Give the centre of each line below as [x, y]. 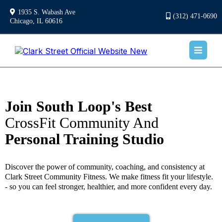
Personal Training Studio [84, 139]
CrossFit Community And [82, 122]
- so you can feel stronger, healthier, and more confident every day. [109, 186]
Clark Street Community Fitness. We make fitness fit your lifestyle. [109, 176]
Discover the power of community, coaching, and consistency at [105, 166]
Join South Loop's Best [79, 106]
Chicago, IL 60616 [36, 21]
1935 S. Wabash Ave [47, 12]
